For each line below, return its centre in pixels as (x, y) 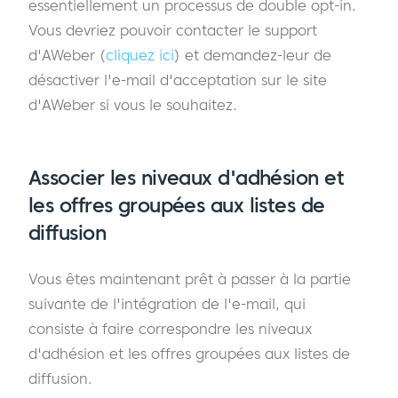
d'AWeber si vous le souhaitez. (133, 105)
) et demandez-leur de (253, 56)
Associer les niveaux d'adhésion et (186, 177)
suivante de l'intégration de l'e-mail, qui (167, 304)
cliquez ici (140, 56)
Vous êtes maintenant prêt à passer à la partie (190, 279)
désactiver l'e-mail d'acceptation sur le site (178, 80)
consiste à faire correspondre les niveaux (170, 329)
